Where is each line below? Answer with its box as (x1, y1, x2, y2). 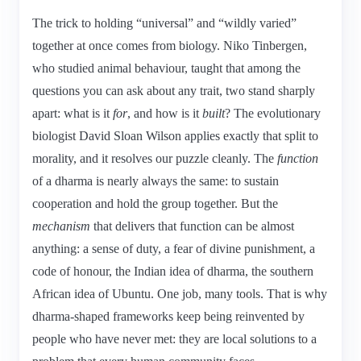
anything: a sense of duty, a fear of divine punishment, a (32, 241, 315, 255)
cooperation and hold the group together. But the (32, 196, 278, 210)
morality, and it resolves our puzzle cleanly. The (32, 151, 277, 165)
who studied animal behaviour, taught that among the (32, 60, 301, 75)
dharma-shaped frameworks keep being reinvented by (32, 309, 305, 323)
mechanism (32, 218, 90, 233)
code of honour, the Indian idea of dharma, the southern (32, 263, 313, 278)
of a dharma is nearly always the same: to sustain (32, 173, 279, 188)
